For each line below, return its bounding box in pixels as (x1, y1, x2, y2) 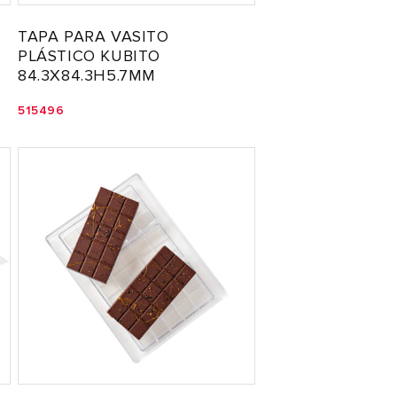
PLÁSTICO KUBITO (18, 46, 161, 66)
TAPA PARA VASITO (18, 27, 169, 46)
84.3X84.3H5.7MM (18, 66, 156, 85)
